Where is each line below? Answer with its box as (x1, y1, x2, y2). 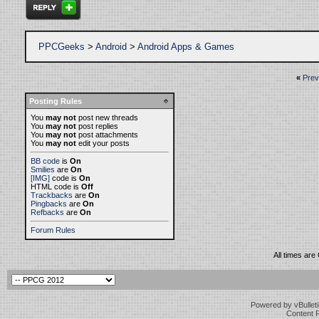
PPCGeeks (38, 41, 85, 52)
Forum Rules (31, 226, 75, 234)
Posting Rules (29, 97, 82, 105)
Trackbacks (31, 191, 73, 199)
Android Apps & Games (137, 41, 234, 52)
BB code (31, 157, 60, 165)
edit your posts (76, 139, 130, 147)
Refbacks (31, 208, 64, 216)
